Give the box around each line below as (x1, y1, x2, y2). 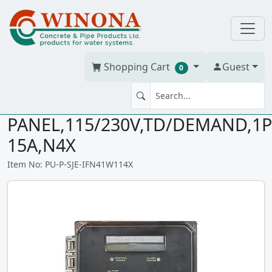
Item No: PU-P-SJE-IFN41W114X (7, 158, 133, 170)
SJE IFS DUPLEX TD (7, 92, 157, 115)
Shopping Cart (101, 59, 172, 73)
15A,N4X (7, 133, 76, 157)
